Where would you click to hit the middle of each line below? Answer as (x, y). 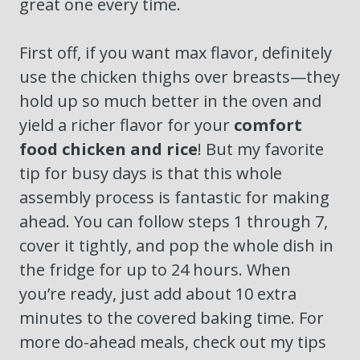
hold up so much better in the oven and (170, 101)
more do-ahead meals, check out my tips (173, 342)
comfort (268, 125)
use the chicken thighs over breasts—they (180, 77)
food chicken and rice (108, 149)
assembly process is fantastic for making (174, 198)
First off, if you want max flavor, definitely (176, 53)
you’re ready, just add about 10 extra (158, 294)
